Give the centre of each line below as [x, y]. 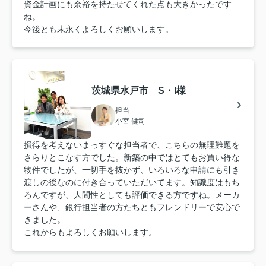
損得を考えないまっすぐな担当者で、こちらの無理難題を [132, 145]
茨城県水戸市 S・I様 [139, 90]
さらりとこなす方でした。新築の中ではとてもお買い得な [132, 157]
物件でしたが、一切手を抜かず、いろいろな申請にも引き [132, 170]
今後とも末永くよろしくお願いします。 [99, 29]
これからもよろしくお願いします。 [90, 232]
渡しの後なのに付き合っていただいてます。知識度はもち [132, 182]
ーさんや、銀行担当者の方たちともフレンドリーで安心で [132, 207]
